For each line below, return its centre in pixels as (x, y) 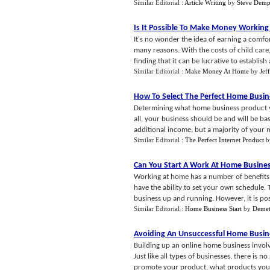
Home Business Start (213, 209)
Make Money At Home (217, 71)
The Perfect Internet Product (224, 140)
